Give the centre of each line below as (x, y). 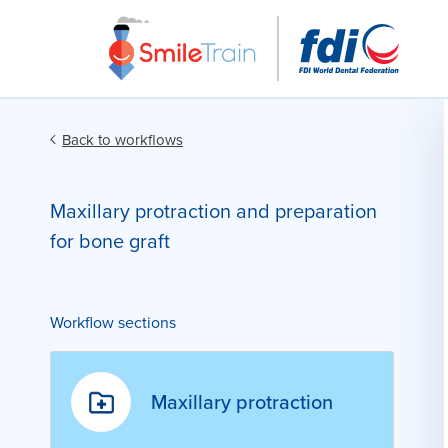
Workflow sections (113, 322)
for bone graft (110, 241)
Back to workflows (122, 140)
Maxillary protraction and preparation (213, 211)
